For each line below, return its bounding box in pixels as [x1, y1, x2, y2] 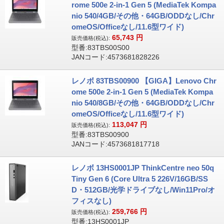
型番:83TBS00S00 [71, 43, 129, 51]
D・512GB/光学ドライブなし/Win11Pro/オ [71, 185, 215, 194]
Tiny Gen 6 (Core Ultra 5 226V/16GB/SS [71, 174, 208, 183]
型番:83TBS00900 [71, 130, 129, 138]
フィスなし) [71, 196, 111, 205]
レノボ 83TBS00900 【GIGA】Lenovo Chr [71, 76, 216, 85]
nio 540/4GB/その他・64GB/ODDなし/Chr [71, 11, 214, 20]
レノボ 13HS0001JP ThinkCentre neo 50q [71, 163, 214, 172]
